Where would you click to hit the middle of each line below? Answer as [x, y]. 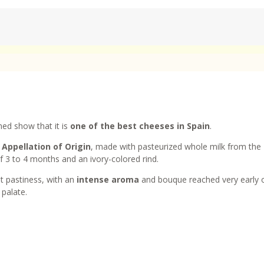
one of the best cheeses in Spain [140, 126]
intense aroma [107, 179]
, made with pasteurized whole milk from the [176, 146]
